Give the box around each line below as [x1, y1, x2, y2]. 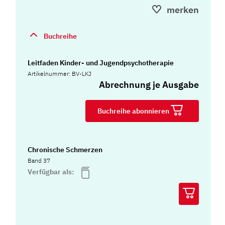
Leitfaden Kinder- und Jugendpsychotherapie [28, 58, 174, 67]
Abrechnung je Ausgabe [99, 78, 199, 90]
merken [167, 4, 199, 16]
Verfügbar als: [28, 167, 76, 177]
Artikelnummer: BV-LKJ [28, 69, 92, 77]
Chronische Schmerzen [28, 145, 103, 155]
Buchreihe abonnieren [97, 106, 171, 116]
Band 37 [28, 157, 51, 165]
